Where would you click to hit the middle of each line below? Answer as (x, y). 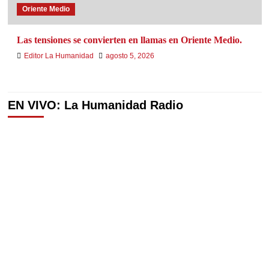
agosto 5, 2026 (130, 56)
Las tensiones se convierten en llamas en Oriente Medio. (129, 40)
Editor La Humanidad (59, 56)
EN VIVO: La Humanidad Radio (95, 105)
